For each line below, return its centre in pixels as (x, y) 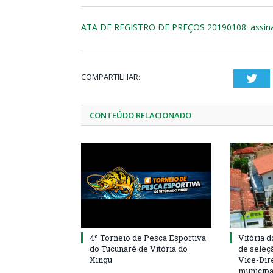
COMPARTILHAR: (111, 77)
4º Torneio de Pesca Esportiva (148, 238)
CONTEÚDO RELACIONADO (140, 115)
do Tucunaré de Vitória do (139, 249)
